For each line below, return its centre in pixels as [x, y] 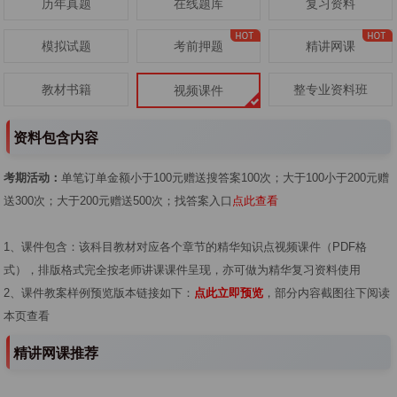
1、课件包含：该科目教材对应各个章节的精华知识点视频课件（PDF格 [186, 246]
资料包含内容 [56, 137]
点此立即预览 [229, 292]
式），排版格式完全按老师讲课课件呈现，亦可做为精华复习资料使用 [183, 269]
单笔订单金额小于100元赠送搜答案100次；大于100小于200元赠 [226, 177]
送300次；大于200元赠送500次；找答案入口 [118, 200]
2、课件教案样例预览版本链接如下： [99, 292]
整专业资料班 [331, 90]
